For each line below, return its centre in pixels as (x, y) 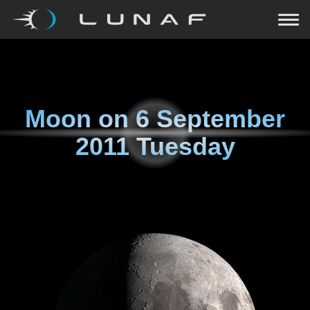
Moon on (80, 119)
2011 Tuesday (155, 146)
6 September (210, 119)
